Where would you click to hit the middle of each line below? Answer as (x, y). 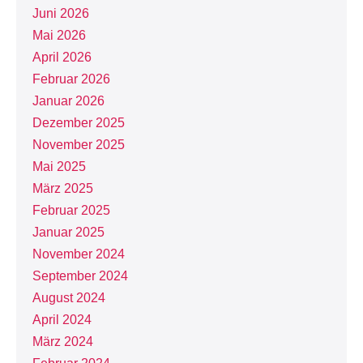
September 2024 (80, 276)
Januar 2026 (68, 101)
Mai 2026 (59, 35)
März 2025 (63, 188)
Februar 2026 (71, 79)
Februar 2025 (71, 210)
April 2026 (62, 57)
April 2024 (62, 320)
